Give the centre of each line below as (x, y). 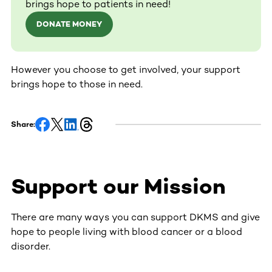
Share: (23, 124)
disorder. (31, 246)
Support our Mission (118, 186)
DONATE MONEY (69, 24)
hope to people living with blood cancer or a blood (127, 232)
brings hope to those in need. (77, 84)
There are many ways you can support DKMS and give (135, 217)
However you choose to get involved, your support (126, 70)
